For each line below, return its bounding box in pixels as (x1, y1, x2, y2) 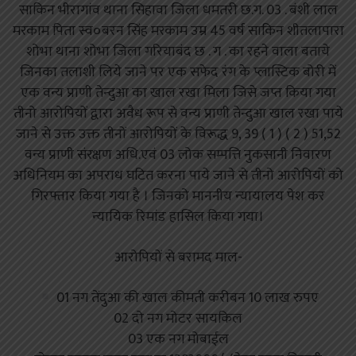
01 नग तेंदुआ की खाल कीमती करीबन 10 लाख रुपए (53, 286, 319, 311)
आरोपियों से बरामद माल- (114, 246, 242, 270)
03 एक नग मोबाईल (127, 327, 229, 352)
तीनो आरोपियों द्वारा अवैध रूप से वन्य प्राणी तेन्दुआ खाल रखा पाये (13, 102, 343, 126)
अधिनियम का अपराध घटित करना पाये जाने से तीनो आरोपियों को (13, 164, 343, 188)
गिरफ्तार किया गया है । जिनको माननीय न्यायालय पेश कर (31, 184, 325, 209)
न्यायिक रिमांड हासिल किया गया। (92, 205, 264, 230)
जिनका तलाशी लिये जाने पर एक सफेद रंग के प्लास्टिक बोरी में (20, 60, 336, 85)
